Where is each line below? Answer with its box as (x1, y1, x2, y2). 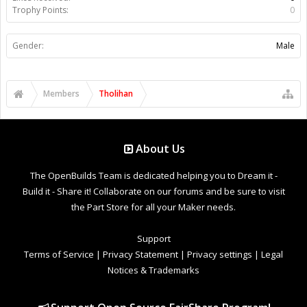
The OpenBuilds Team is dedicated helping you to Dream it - (29, 169, 278, 182)
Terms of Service (24, 247, 94, 260)
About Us (136, 140, 186, 156)
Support (136, 232, 171, 245)
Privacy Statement (103, 247, 178, 260)
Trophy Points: (12, 3, 69, 16)
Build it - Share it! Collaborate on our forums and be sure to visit (22, 184, 285, 197)
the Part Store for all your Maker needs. (71, 200, 236, 213)
